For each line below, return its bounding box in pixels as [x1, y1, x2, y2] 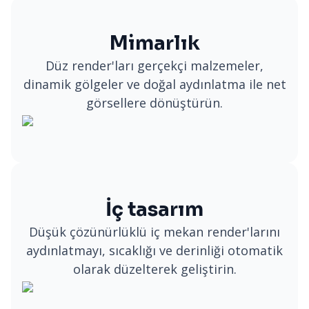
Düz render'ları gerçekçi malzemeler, [46, 57, 263, 74]
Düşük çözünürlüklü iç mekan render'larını [29, 223, 280, 240]
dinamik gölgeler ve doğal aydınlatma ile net [23, 76, 286, 92]
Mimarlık [109, 31, 200, 55]
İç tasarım [106, 197, 203, 221]
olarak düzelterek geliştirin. [72, 261, 237, 277]
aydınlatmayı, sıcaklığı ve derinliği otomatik [26, 242, 283, 259]
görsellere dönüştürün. [86, 94, 223, 111]
